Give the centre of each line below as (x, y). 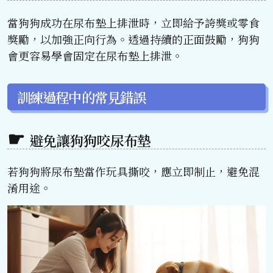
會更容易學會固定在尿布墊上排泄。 (95, 56)
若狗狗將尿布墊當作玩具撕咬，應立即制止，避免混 (133, 172)
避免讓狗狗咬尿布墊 (90, 141)
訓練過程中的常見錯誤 (82, 97)
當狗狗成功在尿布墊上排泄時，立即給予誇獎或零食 (133, 23)
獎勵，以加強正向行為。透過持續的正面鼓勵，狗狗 (133, 39)
